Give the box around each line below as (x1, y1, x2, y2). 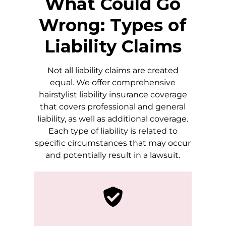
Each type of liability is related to (48, 126, 178, 136)
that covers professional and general (40, 102, 186, 112)
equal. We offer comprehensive (50, 78, 176, 88)
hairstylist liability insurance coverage (38, 90, 187, 100)
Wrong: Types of (39, 15, 187, 36)
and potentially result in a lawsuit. (45, 150, 181, 160)
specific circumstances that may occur (35, 138, 191, 148)
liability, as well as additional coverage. (37, 114, 189, 124)
